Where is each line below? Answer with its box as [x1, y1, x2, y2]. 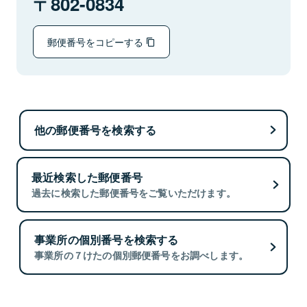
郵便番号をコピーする [47, 34, 146, 49]
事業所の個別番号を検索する [34, 231, 179, 247]
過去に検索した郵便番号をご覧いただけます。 [32, 186, 236, 200]
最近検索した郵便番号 [32, 169, 143, 186]
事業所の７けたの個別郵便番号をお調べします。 [34, 247, 249, 262]
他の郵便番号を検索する [34, 121, 157, 138]
